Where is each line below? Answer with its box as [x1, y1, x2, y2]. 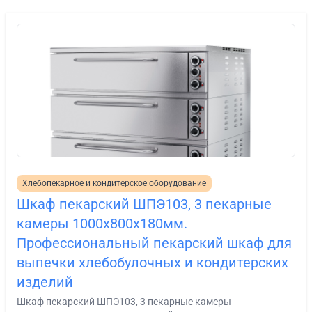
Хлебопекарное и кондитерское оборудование [22, 178, 206, 188]
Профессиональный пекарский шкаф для [17, 234, 292, 251]
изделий [17, 273, 73, 290]
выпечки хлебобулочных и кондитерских [17, 253, 288, 271]
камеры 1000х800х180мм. [17, 214, 187, 232]
